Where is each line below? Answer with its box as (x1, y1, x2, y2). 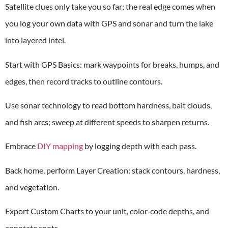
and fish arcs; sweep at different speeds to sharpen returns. (5, 117, 209, 127)
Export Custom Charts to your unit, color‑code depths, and (5, 206, 209, 216)
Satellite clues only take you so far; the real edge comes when (5, 2, 215, 12)
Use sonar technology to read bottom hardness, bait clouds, (5, 100, 212, 110)
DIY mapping (37, 141, 83, 151)
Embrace (5, 141, 37, 151)
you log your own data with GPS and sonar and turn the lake (5, 18, 213, 28)
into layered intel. (5, 35, 66, 45)
